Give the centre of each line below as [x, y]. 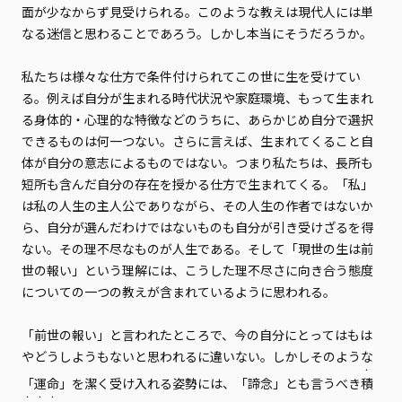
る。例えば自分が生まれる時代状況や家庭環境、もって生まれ [197, 98]
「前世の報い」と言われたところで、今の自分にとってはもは [197, 335]
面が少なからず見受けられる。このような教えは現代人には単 [197, 12]
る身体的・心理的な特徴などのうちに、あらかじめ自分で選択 [197, 119]
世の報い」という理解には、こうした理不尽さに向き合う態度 [197, 270]
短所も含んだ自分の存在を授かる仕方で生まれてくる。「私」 [197, 184]
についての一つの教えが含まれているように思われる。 [178, 292]
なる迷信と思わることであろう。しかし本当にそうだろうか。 [197, 33]
